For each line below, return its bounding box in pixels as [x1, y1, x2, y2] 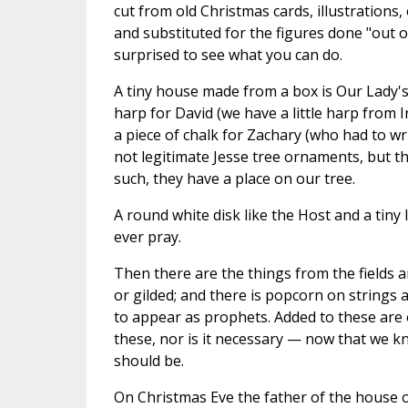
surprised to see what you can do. [113, 44, 342, 65]
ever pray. [113, 226, 181, 247]
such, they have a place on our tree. [113, 168, 355, 189]
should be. [113, 350, 184, 371]
